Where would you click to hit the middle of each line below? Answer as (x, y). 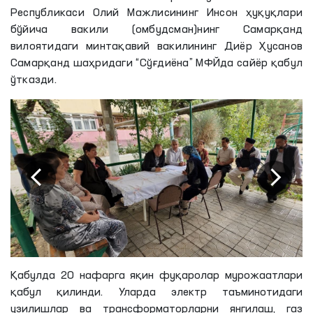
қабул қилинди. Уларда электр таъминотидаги (156, 292)
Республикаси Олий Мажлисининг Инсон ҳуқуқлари (156, 13)
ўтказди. (34, 80)
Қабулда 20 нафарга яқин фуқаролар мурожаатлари (156, 276)
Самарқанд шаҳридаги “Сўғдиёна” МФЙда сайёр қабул (156, 64)
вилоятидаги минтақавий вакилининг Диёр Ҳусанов (156, 47)
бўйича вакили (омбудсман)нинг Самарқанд (156, 30)
